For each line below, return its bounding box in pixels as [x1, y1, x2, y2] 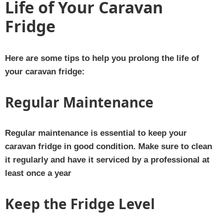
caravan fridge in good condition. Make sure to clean [5, 141, 212, 151]
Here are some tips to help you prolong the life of [5, 53, 199, 63]
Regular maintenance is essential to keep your [5, 128, 187, 138]
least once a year [5, 168, 71, 178]
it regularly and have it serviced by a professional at [5, 155, 210, 165]
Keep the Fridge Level [5, 194, 155, 213]
